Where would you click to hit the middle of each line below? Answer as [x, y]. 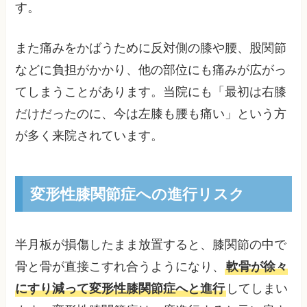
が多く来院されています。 [89, 136]
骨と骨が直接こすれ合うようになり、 [120, 266]
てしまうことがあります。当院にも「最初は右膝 [151, 92]
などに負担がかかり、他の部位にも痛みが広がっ [151, 70]
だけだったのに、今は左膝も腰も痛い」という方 [151, 114]
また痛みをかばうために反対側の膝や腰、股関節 [151, 48]
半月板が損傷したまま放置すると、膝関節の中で [151, 244]
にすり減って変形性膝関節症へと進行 [120, 288]
